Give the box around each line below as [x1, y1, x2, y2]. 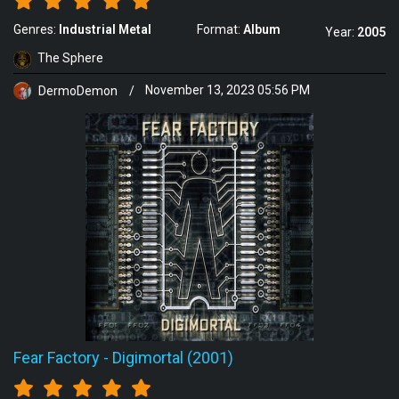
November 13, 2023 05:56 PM [145, 83, 310, 98]
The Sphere [37, 51, 103, 66]
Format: [196, 22, 243, 37]
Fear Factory [13, 348, 100, 368]
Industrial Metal [59, 22, 151, 37]
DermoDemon [36, 83, 120, 98]
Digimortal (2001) [112, 348, 233, 368]
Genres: [13, 22, 59, 37]
